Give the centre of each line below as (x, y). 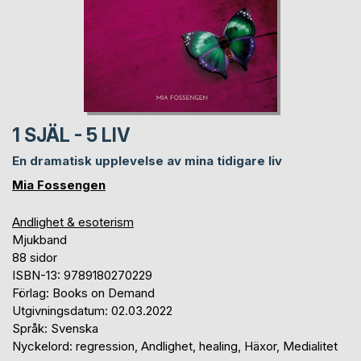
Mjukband (39, 240)
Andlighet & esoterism (73, 222)
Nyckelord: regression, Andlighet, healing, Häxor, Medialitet (175, 346)
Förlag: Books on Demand (83, 293)
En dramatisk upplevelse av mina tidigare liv (147, 161)
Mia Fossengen (59, 185)
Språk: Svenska (55, 329)
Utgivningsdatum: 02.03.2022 (92, 311)
